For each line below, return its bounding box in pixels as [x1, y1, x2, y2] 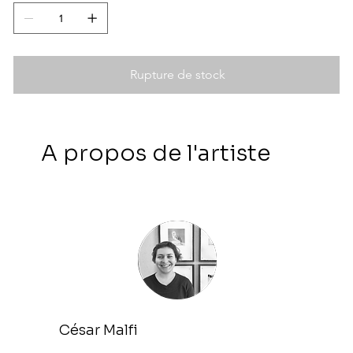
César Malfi [58, 321, 138, 339]
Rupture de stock [129, 67, 225, 83]
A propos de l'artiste [41, 139, 271, 168]
